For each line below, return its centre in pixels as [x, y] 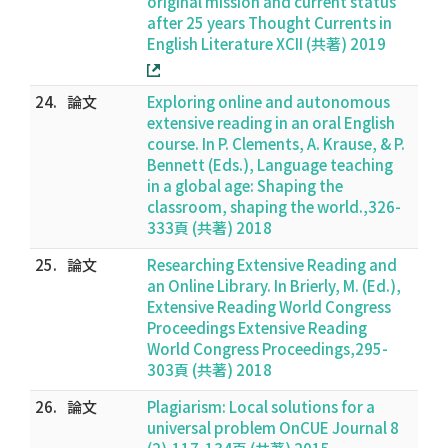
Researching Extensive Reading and [272, 264]
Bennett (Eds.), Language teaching [270, 164]
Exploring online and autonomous [268, 101]
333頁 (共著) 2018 [209, 227]
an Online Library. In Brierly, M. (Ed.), [274, 285]
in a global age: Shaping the [245, 185]
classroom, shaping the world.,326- [274, 206]
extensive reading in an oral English [271, 122]
